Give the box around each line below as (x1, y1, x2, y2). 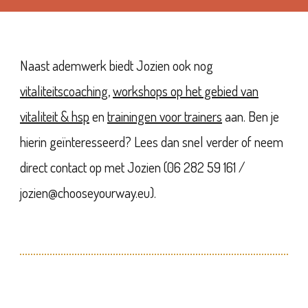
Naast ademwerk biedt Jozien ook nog (20, 56, 213, 75)
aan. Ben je (222, 107, 279, 126)
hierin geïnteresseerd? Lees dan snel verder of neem (20, 133, 283, 151)
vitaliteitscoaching (20, 82, 108, 100)
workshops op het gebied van (113, 82, 258, 100)
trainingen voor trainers (107, 107, 222, 126)
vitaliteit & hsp (20, 107, 89, 126)
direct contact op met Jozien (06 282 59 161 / (20, 158, 245, 177)
